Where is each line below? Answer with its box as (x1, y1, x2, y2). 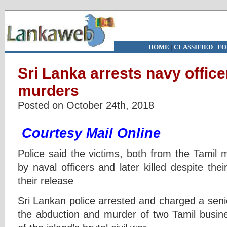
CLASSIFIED (173, 43, 213, 51)
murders (18, 82, 79, 99)
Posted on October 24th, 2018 (18, 99, 154, 111)
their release (18, 175, 73, 186)
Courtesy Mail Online (22, 126, 165, 141)
